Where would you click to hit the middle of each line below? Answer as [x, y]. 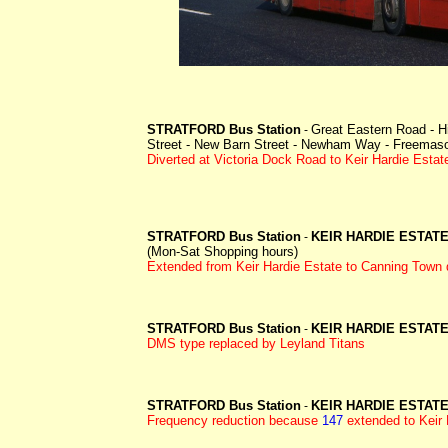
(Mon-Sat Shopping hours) [222, 251]
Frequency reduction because [234, 420]
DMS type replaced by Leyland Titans [256, 343]
